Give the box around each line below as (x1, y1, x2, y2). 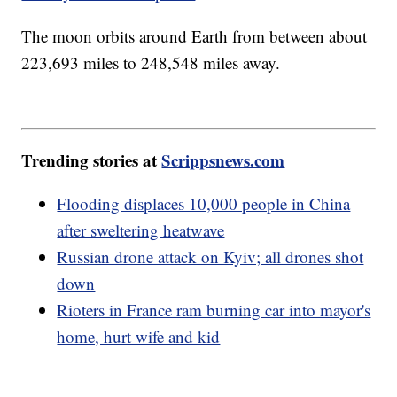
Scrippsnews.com (161, 147, 285, 172)
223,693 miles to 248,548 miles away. (21, 51, 286, 74)
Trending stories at (21, 147, 162, 172)
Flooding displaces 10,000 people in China (57, 191, 351, 214)
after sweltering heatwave (57, 218, 225, 241)
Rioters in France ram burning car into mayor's (57, 298, 371, 321)
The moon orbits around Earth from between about (21, 25, 368, 48)
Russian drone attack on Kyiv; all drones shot (57, 245, 364, 268)
